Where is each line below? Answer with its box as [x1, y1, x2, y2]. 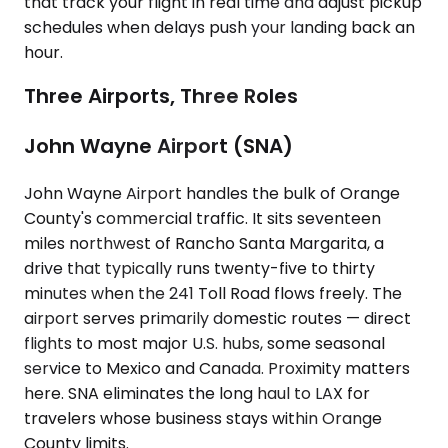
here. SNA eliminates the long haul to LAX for [24, 382, 370, 406]
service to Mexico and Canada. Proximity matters [24, 357, 410, 381]
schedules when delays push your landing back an [24, 15, 415, 39]
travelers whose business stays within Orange [24, 407, 382, 431]
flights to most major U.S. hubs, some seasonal [24, 332, 385, 356]
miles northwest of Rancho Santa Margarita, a [24, 232, 384, 256]
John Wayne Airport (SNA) [24, 132, 293, 161]
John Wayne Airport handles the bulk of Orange [24, 182, 400, 206]
